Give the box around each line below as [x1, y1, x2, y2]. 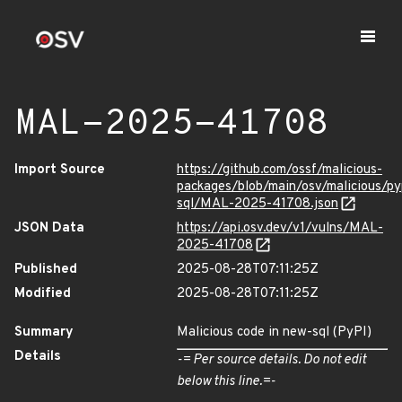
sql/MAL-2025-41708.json [177, 196, 338, 213]
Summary [14, 324, 74, 341]
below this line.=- [177, 373, 275, 390]
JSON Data [14, 220, 84, 237]
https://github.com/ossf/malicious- [177, 162, 382, 179]
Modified [14, 285, 71, 302]
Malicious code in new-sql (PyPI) [177, 324, 371, 341]
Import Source [14, 162, 105, 179]
